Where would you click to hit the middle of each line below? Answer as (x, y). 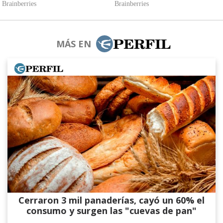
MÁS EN (73, 44)
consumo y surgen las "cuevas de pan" (111, 211)
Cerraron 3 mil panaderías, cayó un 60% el (111, 200)
